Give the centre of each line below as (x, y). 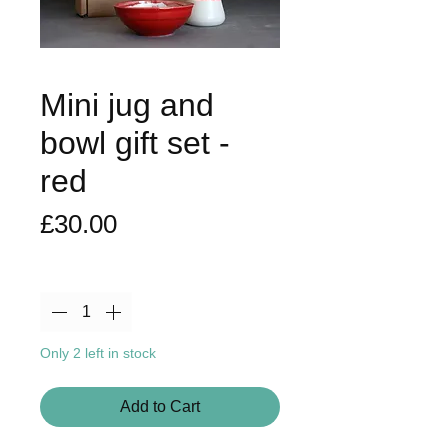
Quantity (69, 273)
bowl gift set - (135, 142)
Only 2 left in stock (98, 352)
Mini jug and (127, 104)
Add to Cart (160, 406)
